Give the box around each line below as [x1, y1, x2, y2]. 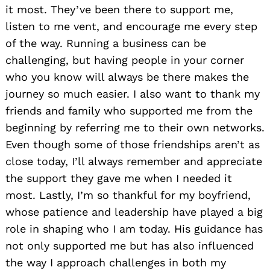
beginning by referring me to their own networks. [5, 121, 265, 134]
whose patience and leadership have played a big [5, 205, 263, 218]
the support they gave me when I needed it [5, 171, 232, 184]
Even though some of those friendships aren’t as [5, 137, 260, 151]
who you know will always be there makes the [5, 70, 249, 83]
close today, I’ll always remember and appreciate [5, 154, 262, 168]
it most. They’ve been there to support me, [5, 2, 233, 16]
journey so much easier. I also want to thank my [5, 87, 260, 100]
